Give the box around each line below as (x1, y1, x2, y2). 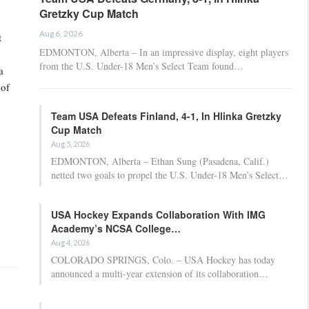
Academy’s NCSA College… (51, 221, 181, 235)
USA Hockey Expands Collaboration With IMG (51, 207, 266, 221)
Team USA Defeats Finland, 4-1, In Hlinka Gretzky (51, 108, 281, 123)
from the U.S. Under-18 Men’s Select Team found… (39, 59, 243, 72)
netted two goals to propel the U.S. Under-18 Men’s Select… (51, 168, 288, 181)
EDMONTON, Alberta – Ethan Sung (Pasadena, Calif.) (51, 154, 269, 168)
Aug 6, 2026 (39, 28, 83, 39)
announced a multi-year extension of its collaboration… (51, 266, 268, 280)
